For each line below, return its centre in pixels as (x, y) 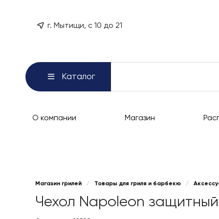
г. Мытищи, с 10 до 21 (85, 26)
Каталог (78, 77)
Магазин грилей (58, 184)
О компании (54, 118)
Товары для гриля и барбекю (138, 184)
